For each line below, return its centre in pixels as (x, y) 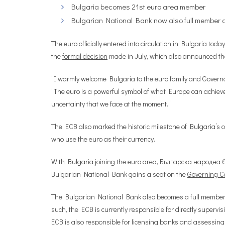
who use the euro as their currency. (103, 139)
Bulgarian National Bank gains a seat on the (119, 174)
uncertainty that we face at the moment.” (111, 104)
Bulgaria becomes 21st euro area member (138, 7)
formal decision (85, 56)
